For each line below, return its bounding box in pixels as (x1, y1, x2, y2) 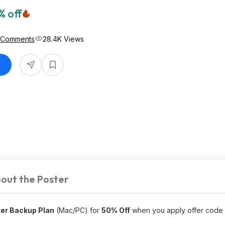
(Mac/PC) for (54, 206, 101, 214)
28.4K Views (43, 34, 84, 43)
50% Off (101, 206, 130, 214)
